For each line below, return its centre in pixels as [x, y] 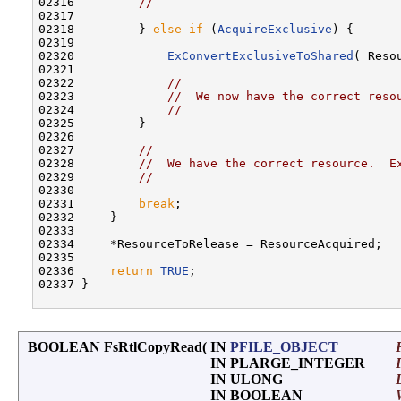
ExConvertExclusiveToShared [260, 55]
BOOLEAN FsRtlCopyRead [115, 346]
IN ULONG [248, 379]
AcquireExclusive [275, 29]
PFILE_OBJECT [284, 346]
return [132, 270]
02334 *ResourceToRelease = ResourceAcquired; [210, 243]
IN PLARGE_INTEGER [290, 363]
